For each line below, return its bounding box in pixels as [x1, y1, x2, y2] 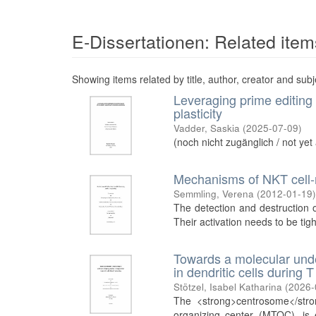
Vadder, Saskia [174, 121, 241, 135]
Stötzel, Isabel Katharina [174, 279, 283, 293]
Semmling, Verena [174, 187, 255, 201]
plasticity [174, 104, 223, 123]
